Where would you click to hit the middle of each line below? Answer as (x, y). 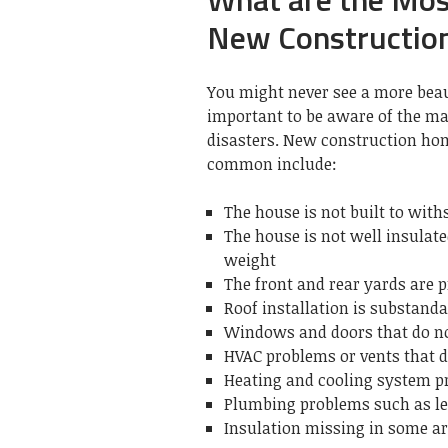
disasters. (243, 139)
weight (250, 259)
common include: (272, 163)
